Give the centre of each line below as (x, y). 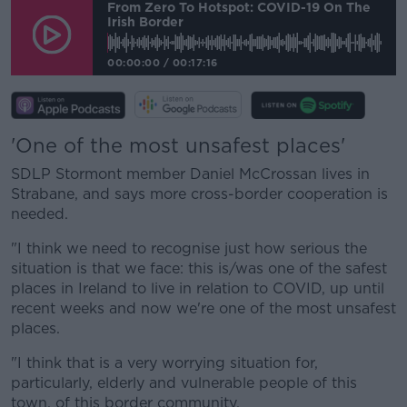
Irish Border (145, 21)
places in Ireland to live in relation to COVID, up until (198, 289)
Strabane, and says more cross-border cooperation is (199, 194)
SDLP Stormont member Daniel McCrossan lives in (190, 174)
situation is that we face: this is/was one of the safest (199, 269)
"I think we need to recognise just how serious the (189, 249)
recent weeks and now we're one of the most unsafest (203, 309)
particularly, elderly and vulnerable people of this (184, 383)
